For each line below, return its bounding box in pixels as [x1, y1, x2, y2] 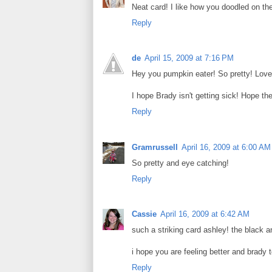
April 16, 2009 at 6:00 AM [182, 142, 271, 152]
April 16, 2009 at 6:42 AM [160, 209, 250, 219]
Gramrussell [132, 142, 178, 152]
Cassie [132, 209, 157, 219]
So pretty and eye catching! [132, 158, 229, 168]
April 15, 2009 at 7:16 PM [144, 53, 234, 63]
